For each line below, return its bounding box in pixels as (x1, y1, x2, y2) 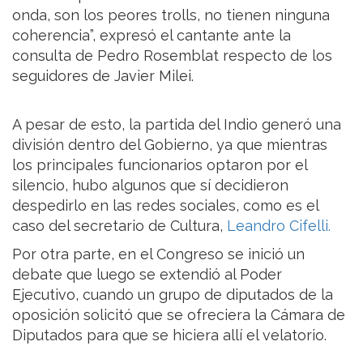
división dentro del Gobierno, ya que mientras (12, 136, 327, 154)
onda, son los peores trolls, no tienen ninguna (12, 6, 330, 24)
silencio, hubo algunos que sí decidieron (12, 177, 288, 194)
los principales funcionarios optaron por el (12, 156, 307, 174)
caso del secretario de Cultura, (12, 217, 227, 235)
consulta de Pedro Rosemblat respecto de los (12, 47, 332, 65)
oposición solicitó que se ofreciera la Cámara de (12, 306, 345, 324)
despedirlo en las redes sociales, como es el (12, 197, 318, 215)
